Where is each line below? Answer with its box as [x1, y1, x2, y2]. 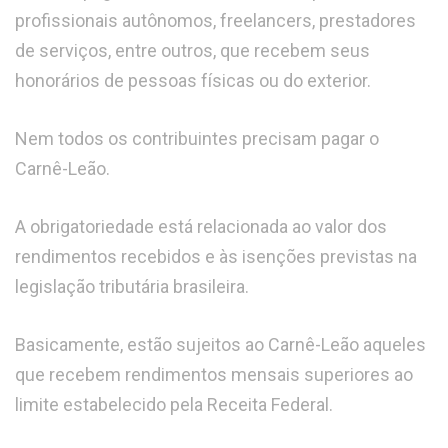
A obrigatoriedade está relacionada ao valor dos [15, 216, 387, 238]
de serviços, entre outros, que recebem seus [15, 40, 370, 62]
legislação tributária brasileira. [15, 276, 249, 298]
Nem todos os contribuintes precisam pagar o [15, 128, 379, 150]
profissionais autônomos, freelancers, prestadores [15, 10, 416, 32]
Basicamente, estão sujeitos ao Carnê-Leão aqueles [15, 334, 426, 356]
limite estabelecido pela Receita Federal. [15, 394, 333, 416]
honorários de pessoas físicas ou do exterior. [15, 70, 371, 92]
